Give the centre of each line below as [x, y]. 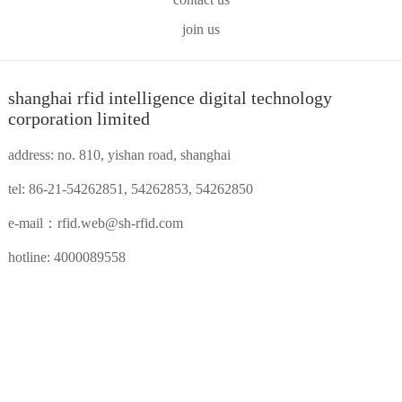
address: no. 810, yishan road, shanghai [119, 154]
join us [201, 29]
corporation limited [79, 118]
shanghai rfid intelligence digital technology [170, 97]
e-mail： [32, 223]
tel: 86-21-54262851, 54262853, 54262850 [130, 188]
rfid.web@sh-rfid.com [120, 223]
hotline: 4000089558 [66, 257]
